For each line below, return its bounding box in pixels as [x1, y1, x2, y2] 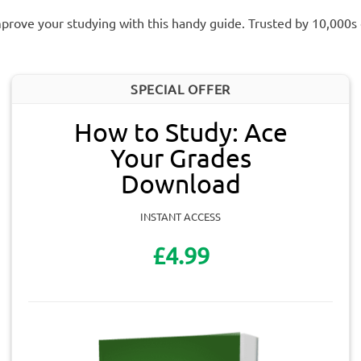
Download [120, 168, 241, 200]
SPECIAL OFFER [130, 80, 231, 97]
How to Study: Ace [73, 116, 288, 148]
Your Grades [110, 142, 251, 174]
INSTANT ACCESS [140, 210, 221, 224]
